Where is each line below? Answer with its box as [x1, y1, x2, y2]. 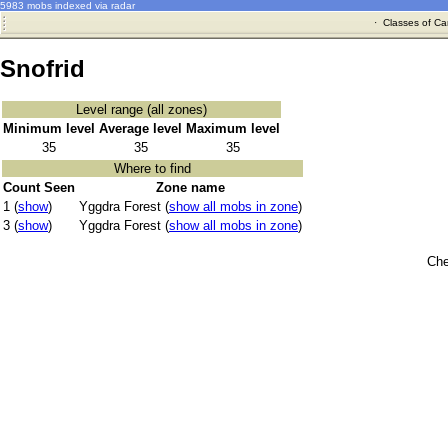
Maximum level [186, 121, 280, 137]
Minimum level [3, 121, 95, 137]
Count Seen [3, 180, 75, 196]
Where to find [114, 161, 191, 177]
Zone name [156, 180, 225, 196]
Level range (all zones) [76, 102, 207, 118]
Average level [99, 121, 182, 137]
